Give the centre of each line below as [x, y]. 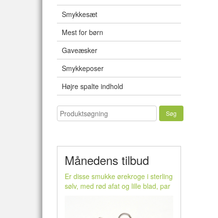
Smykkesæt [80, 14]
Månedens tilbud [107, 160]
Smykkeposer [83, 68]
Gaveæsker [80, 50]
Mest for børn [82, 32]
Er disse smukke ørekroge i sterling [119, 176]
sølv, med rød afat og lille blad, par [118, 186]
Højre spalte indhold [92, 86]
